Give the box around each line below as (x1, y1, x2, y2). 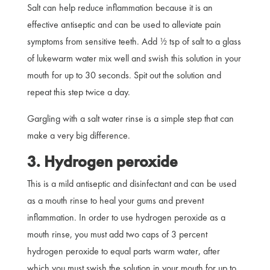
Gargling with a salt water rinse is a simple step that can (27, 111, 234, 125)
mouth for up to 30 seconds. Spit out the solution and (27, 68, 221, 81)
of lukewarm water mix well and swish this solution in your (27, 51, 241, 64)
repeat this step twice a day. (27, 85, 133, 98)
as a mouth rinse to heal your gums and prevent (27, 193, 204, 207)
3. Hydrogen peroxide (27, 151, 178, 172)
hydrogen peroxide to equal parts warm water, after (27, 244, 220, 257)
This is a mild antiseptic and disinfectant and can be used (27, 177, 236, 190)
